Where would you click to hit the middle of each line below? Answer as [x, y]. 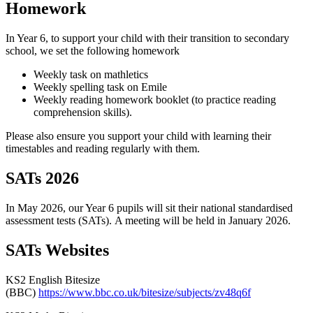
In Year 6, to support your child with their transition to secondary [147, 38]
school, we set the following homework [93, 50]
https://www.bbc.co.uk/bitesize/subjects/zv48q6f [145, 292]
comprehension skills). [84, 112]
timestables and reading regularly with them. [104, 148]
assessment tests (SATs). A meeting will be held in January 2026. [148, 220]
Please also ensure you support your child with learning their [138, 136]
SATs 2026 [42, 178]
